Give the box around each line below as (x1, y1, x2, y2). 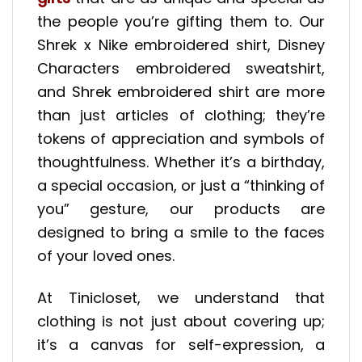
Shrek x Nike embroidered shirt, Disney (37, 34, 325, 55)
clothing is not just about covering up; (37, 310, 325, 331)
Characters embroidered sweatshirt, (37, 57, 325, 78)
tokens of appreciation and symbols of (37, 128, 325, 149)
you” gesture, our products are (37, 198, 325, 219)
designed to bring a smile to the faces (37, 221, 325, 242)
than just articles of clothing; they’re (37, 104, 325, 125)
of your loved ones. (37, 245, 175, 266)
